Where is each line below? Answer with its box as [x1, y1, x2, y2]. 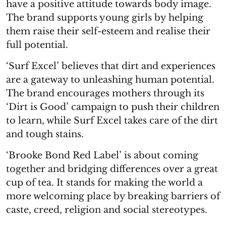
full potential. [6, 39, 68, 50]
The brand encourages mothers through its [6, 88, 204, 99]
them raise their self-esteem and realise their [6, 26, 210, 37]
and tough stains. [6, 129, 84, 140]
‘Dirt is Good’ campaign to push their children [6, 101, 219, 112]
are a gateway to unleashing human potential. [6, 74, 214, 85]
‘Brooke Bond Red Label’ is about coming [6, 150, 198, 161]
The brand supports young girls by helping [6, 12, 203, 23]
